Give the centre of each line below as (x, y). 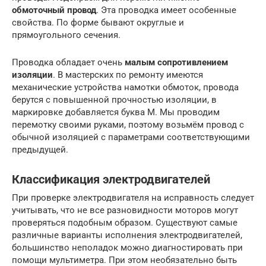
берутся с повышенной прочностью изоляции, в (114, 99)
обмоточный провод (54, 10)
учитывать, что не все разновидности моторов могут (125, 210)
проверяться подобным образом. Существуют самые (125, 222)
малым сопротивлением (176, 62)
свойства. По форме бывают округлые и (98, 22)
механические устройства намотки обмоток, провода (125, 87)
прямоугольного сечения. (66, 35)
